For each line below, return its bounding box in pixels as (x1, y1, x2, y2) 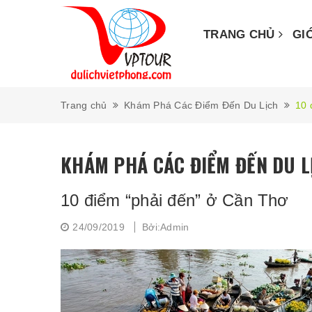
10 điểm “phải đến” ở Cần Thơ (61, 191, 289, 210)
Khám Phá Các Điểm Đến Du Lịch (124, 100, 279, 111)
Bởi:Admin (142, 221, 189, 233)
